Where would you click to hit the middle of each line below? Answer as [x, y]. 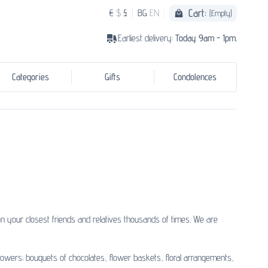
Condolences [195, 77]
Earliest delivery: [147, 38]
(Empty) [221, 13]
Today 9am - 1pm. [206, 38]
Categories [30, 77]
